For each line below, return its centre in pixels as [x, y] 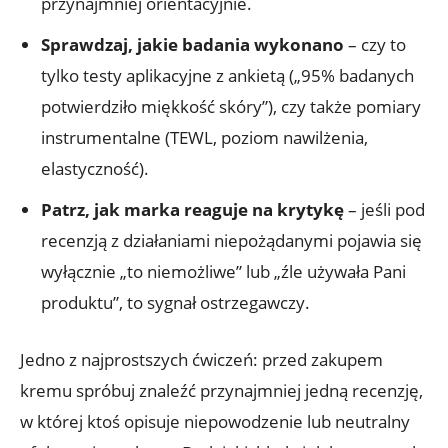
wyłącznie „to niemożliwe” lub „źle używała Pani [223, 271]
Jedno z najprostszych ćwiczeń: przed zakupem [201, 359]
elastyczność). [95, 168]
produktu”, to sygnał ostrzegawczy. [175, 302]
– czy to [375, 44]
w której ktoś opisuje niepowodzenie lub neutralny [215, 421]
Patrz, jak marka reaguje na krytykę [192, 209]
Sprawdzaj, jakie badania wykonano [192, 44]
